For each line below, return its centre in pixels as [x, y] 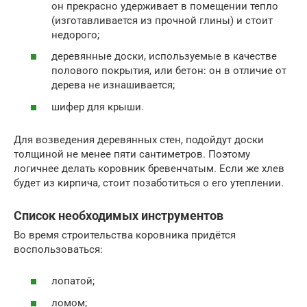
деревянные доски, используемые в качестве [164, 57]
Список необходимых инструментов [119, 215]
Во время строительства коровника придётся [125, 235]
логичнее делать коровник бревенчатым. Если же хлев [149, 168]
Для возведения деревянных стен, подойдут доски [139, 139]
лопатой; [73, 281]
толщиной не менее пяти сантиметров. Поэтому [132, 154]
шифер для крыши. [98, 107]
